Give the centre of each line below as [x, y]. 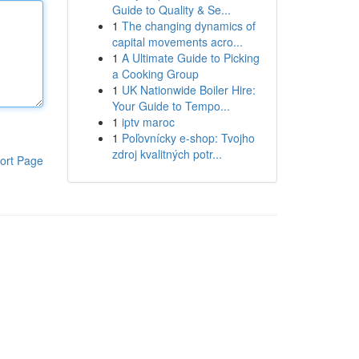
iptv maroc [148, 122]
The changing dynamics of [188, 26]
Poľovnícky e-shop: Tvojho [188, 138]
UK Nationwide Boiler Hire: [188, 90]
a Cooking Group [155, 74]
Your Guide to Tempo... [171, 106]
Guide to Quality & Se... [171, 10]
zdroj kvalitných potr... [167, 154]
